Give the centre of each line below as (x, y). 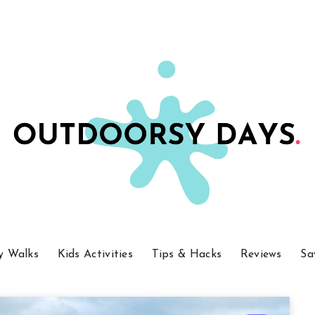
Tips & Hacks (187, 255)
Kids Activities (95, 255)
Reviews (261, 255)
